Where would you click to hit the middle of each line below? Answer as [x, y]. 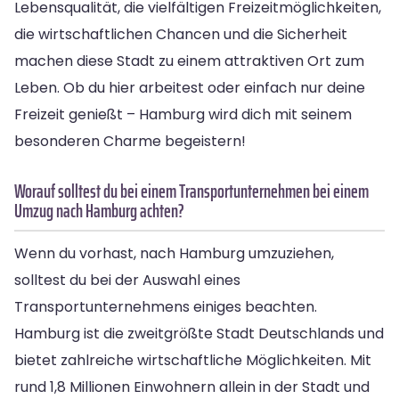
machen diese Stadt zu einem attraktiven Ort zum [189, 61]
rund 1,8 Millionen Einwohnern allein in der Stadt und [192, 387]
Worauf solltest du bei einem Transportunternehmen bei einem [191, 191]
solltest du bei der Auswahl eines [127, 280]
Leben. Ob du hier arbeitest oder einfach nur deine [190, 87]
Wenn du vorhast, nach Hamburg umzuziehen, [174, 253]
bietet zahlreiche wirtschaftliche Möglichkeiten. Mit [193, 360]
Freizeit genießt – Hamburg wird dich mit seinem [183, 114]
